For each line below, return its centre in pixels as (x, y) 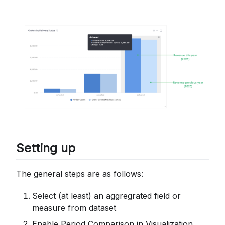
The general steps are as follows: (80, 174)
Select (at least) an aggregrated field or (106, 196)
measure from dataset (74, 208)
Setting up (46, 148)
